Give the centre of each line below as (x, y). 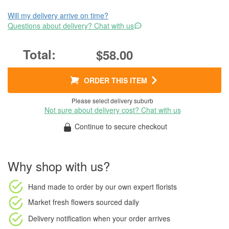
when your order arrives (131, 218)
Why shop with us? (59, 166)
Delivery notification (60, 218)
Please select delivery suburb (112, 100)
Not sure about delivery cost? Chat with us (112, 110)
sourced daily (117, 202)
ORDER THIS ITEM (116, 80)
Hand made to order (61, 187)
